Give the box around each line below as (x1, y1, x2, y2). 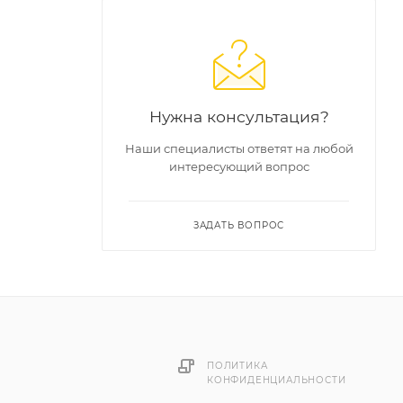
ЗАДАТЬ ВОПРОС (193, 219, 285, 231)
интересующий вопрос (168, 159, 309, 174)
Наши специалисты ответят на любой (124, 141, 354, 156)
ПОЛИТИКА (207, 360, 268, 372)
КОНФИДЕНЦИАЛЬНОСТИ (207, 374, 346, 386)
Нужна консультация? (148, 107, 329, 126)
